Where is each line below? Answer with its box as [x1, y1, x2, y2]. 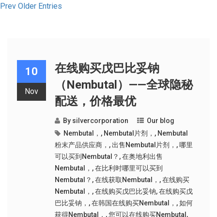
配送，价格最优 [54, 94, 136, 108]
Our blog [146, 117, 174, 124]
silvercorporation [72, 117, 128, 124]
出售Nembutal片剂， [111, 141, 176, 149]
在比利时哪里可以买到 [94, 164, 163, 172]
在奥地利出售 [122, 153, 163, 160]
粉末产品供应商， [54, 141, 109, 149]
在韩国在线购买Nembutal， [91, 199, 176, 207]
